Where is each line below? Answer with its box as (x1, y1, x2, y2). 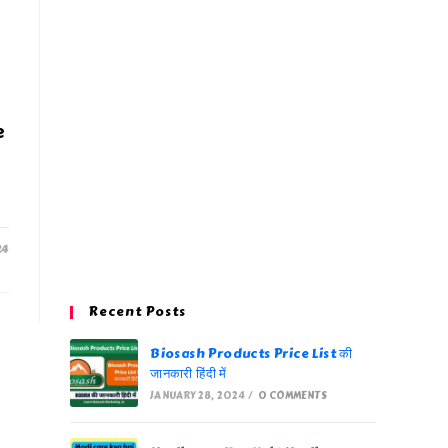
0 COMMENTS (257, 388, 327, 403)
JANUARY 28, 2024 (150, 388, 246, 403)
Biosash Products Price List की (150, 344, 353, 364)
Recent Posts (88, 302, 186, 322)
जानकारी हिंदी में (150, 364, 227, 384)
